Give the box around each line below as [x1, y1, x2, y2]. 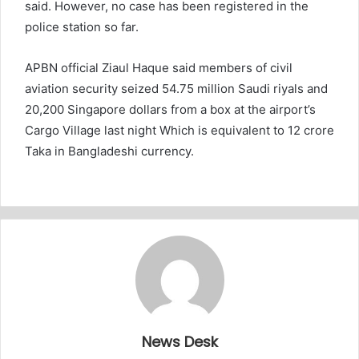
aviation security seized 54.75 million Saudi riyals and [25, 80, 328, 96]
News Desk [141, 331, 218, 352]
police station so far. [25, 18, 139, 34]
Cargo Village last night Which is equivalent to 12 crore [25, 122, 334, 138]
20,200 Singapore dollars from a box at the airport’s [25, 101, 316, 117]
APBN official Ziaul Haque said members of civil [25, 59, 292, 75]
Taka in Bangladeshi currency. [25, 143, 194, 159]
